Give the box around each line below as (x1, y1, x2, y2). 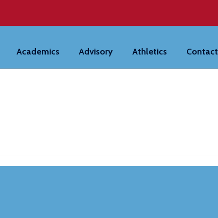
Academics (17, 46, 59, 57)
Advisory (79, 46, 113, 57)
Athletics (132, 46, 167, 57)
